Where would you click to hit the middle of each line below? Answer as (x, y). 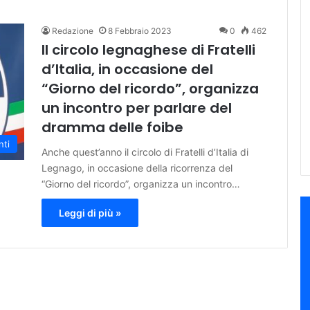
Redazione (73, 31)
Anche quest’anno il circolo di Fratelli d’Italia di (145, 152)
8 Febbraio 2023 (140, 31)
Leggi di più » (90, 213)
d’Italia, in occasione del (127, 69)
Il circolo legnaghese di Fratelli (148, 50)
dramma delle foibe (112, 127)
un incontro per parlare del (137, 108)
